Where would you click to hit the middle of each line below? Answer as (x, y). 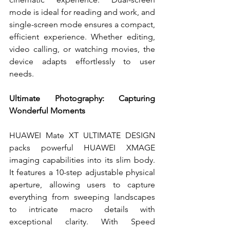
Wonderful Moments (47, 110)
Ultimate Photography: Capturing (82, 98)
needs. (22, 73)
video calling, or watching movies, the (82, 49)
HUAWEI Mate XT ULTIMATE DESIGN (82, 135)
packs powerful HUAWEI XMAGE (82, 147)
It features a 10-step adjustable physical (82, 172)
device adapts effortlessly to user (82, 61)
